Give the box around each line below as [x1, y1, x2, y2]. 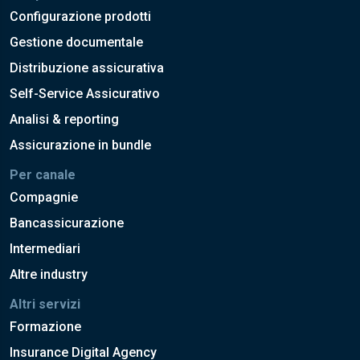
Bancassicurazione [10, 215, 124, 231]
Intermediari [10, 240, 80, 256]
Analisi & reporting [10, 111, 119, 127]
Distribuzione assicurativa [10, 59, 164, 76]
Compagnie [10, 189, 78, 205]
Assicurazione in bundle [10, 137, 151, 153]
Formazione [10, 318, 81, 334]
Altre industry [10, 266, 88, 282]
